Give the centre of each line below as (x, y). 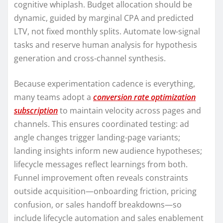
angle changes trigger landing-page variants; (97, 137)
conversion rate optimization (144, 97)
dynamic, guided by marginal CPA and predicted (104, 18)
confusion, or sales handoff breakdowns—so (98, 204)
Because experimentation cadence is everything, (105, 83)
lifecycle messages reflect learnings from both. (101, 164)
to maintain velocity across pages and (129, 110)
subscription (36, 110)
